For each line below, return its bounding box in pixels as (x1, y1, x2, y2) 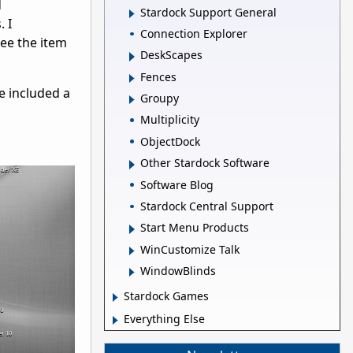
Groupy (140, 91, 179, 106)
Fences (140, 69, 176, 84)
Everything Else (124, 311, 205, 327)
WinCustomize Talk (140, 241, 240, 257)
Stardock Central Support (140, 198, 273, 214)
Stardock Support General (140, 4, 277, 20)
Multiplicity (140, 112, 199, 128)
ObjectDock (140, 133, 200, 149)
